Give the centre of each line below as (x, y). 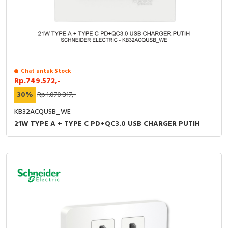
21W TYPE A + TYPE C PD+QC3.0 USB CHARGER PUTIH (107, 124)
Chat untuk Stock (46, 71)
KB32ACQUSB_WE (42, 112)
